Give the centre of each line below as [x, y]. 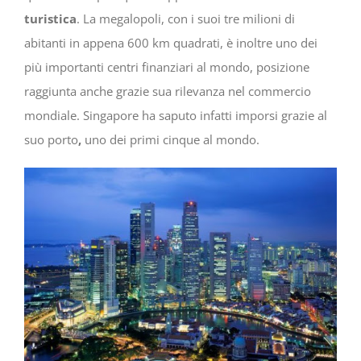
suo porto [51, 140]
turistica [50, 19]
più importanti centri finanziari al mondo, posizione [167, 67]
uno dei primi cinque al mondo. [170, 140]
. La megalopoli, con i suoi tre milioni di [186, 19]
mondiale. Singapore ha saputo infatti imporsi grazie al [176, 116]
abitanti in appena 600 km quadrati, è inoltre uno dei [171, 43]
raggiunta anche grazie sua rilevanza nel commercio [168, 91]
